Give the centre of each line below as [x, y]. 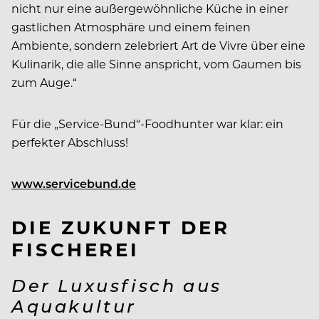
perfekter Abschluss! [70, 142]
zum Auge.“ [44, 82]
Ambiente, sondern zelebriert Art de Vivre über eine [158, 45]
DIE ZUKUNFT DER [121, 226]
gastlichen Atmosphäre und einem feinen [131, 26]
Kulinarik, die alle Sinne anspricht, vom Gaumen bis [156, 63]
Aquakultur [74, 305]
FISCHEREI [76, 249]
